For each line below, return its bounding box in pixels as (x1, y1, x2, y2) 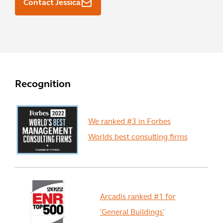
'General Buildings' (100, 209, 164, 217)
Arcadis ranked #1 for (100, 194, 176, 201)
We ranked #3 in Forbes (88, 118, 171, 126)
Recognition (15, 80, 71, 90)
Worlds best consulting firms (88, 134, 188, 141)
